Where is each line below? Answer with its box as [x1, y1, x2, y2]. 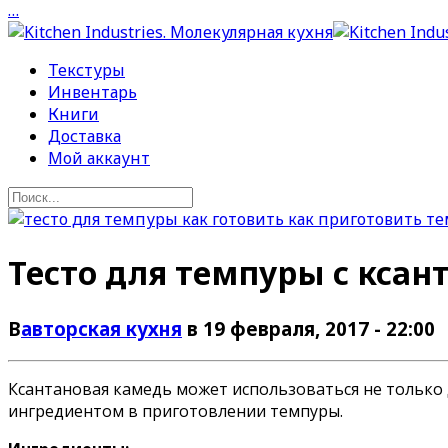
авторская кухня [21, 315, 182, 341]
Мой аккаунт [48, 147, 150, 169]
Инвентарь [48, 81, 137, 103]
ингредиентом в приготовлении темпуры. [8, 399, 343, 422]
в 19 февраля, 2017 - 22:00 [187, 315, 435, 341]
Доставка [48, 125, 121, 147]
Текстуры [48, 59, 125, 81]
